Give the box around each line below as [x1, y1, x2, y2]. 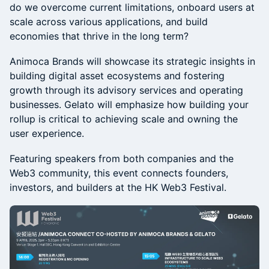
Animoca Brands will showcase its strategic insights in [10, 55, 255, 67]
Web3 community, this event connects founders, [10, 167, 228, 179]
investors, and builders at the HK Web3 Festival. [10, 181, 226, 193]
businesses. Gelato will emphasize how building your [10, 98, 249, 110]
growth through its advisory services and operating [10, 84, 243, 96]
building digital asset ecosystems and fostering [10, 70, 225, 82]
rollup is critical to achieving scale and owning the [10, 113, 238, 125]
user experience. [10, 127, 84, 139]
